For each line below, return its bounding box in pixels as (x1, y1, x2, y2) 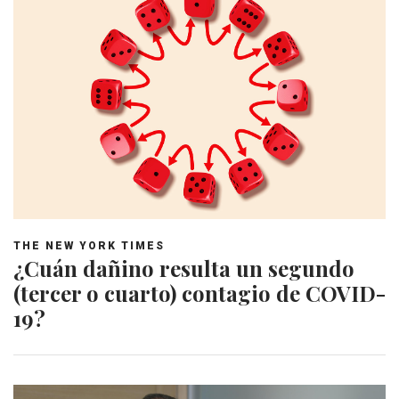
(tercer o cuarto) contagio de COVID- (13, 279, 386, 308)
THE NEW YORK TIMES (13, 240, 165, 253)
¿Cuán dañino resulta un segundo (13, 254, 354, 283)
